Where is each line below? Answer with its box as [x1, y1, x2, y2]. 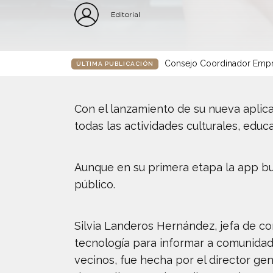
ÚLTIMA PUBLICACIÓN [76, 60, 154, 67]
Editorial [111, 10, 140, 19]
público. [74, 178, 115, 191]
